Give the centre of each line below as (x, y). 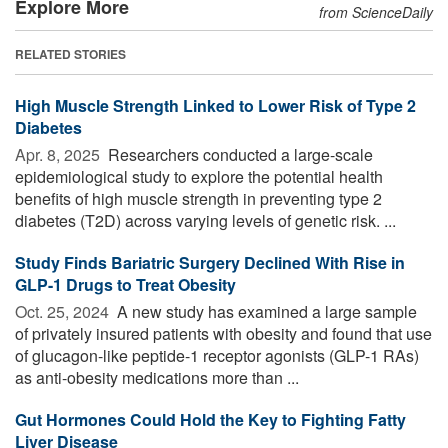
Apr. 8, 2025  (59, 154)
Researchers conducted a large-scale (238, 154)
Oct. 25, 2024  (64, 311)
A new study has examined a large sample (265, 311)
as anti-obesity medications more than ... (157, 377)
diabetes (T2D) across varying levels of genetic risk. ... (205, 220)
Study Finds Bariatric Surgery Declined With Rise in (210, 262)
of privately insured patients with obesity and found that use (223, 333)
